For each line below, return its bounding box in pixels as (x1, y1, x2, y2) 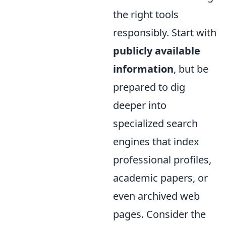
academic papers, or (113, 171, 208, 185)
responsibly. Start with (113, 25, 216, 39)
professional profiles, (113, 152, 211, 166)
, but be (174, 62, 208, 76)
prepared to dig (113, 80, 185, 94)
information (113, 62, 174, 76)
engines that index (113, 134, 199, 148)
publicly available (113, 43, 200, 58)
